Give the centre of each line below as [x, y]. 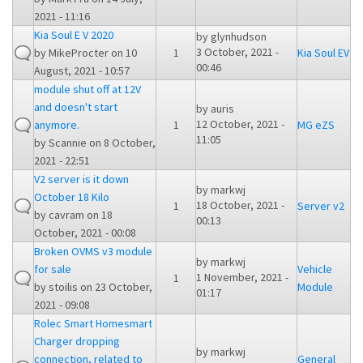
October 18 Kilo [72, 197]
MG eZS [316, 125]
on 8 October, [121, 143]
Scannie [68, 143]
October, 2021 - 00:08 [85, 233]
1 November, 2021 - [242, 278]
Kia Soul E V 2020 [74, 35]
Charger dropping [77, 342]
